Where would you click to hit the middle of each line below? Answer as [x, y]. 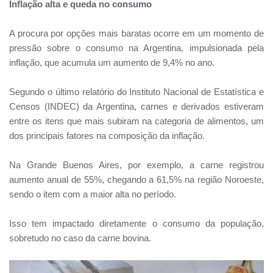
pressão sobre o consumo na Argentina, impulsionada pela [136, 48]
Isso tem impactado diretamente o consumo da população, [136, 223]
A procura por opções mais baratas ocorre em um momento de [136, 33]
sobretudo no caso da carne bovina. [80, 238]
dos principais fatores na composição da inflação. [107, 135]
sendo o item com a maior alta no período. [93, 194]
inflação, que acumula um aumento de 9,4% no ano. [112, 62]
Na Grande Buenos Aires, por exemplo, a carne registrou [136, 165]
